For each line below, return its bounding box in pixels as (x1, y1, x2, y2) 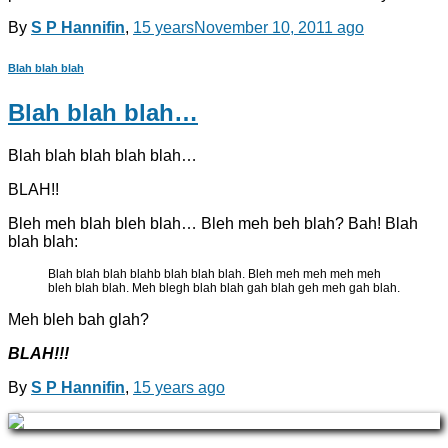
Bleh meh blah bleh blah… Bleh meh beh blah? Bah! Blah (8, 214, 418, 232)
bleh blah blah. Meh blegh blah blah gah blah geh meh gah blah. (48, 280, 400, 295)
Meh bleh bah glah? (8, 310, 149, 328)
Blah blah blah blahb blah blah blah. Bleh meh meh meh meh (48, 266, 381, 281)
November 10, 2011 (194, 18, 333, 36)
